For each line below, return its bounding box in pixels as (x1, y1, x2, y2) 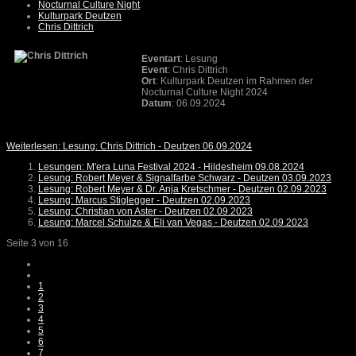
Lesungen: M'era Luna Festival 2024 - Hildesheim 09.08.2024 (38, 161, 304, 173)
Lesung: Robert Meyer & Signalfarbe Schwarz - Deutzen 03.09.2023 (38, 172, 331, 184)
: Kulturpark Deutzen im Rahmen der (156, 75, 313, 87)
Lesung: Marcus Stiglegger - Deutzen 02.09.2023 (38, 195, 250, 207)
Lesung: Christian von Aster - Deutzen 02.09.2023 (38, 206, 253, 218)
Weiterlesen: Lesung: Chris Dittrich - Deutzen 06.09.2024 (6, 141, 252, 153)
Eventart (141, 53, 180, 65)
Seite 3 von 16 (6, 238, 68, 250)
